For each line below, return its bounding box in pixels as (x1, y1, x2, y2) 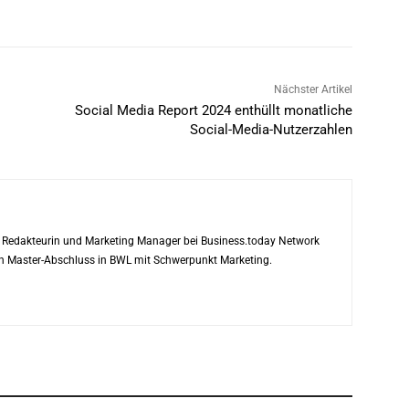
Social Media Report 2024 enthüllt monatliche (74, 102, 352, 120)
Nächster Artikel (273, 83, 352, 97)
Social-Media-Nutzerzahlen (189, 121, 352, 139)
